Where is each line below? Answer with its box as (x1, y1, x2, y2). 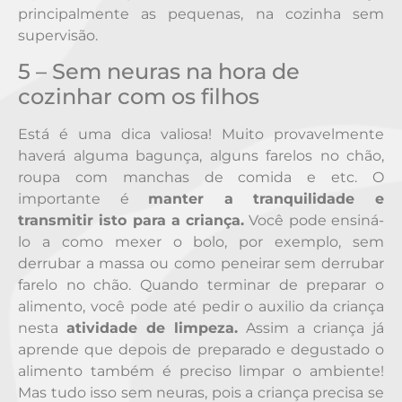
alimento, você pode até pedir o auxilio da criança (18, 298, 384, 316)
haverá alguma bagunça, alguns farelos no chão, (18, 147, 384, 165)
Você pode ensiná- (244, 212, 385, 230)
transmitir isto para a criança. (18, 212, 245, 230)
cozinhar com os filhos (18, 83, 259, 110)
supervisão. (18, 26, 98, 44)
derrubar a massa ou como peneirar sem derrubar (18, 255, 384, 273)
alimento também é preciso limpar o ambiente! (18, 363, 384, 380)
